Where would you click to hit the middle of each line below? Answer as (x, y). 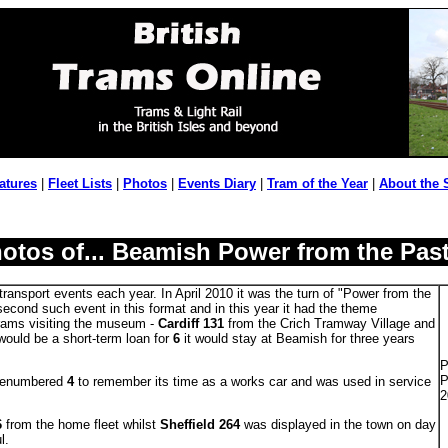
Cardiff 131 (190, 323)
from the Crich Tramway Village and (329, 323)
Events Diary (217, 183)
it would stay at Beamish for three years (297, 338)
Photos (145, 183)
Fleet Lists (80, 183)
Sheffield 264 (199, 424)
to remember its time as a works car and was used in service (252, 381)
